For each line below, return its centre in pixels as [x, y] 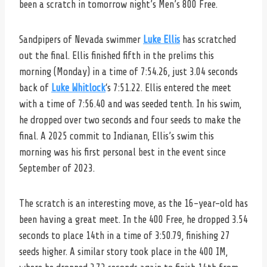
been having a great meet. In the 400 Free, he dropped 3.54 [133, 219]
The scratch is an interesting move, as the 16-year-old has [133, 203]
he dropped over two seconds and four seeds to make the [130, 120]
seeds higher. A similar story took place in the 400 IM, [123, 252]
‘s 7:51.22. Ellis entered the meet [168, 88]
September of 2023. [57, 168]
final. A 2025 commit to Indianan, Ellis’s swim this [117, 136]
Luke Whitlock [78, 88]
